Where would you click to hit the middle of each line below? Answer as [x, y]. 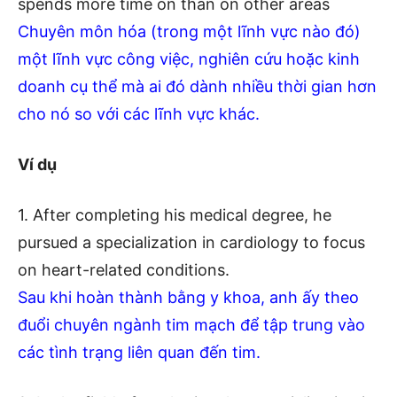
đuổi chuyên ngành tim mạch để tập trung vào [191, 324]
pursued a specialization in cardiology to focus [191, 242]
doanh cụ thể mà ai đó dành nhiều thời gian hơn [197, 86]
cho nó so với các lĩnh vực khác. [139, 113]
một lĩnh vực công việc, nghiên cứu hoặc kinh [189, 58]
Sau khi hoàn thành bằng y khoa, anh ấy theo [188, 297]
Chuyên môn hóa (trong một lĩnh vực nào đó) [189, 31]
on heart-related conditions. [124, 269]
